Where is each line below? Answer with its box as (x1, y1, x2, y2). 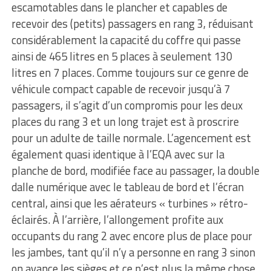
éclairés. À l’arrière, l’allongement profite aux (11, 211, 223, 228)
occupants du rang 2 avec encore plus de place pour (11, 227, 252, 244)
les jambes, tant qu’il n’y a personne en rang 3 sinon (11, 243, 255, 261)
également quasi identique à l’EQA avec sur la (11, 145, 224, 163)
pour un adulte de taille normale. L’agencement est (11, 129, 251, 146)
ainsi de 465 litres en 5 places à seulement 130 (11, 47, 232, 65)
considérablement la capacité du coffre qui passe (11, 31, 241, 48)
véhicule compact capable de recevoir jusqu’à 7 (11, 80, 230, 97)
